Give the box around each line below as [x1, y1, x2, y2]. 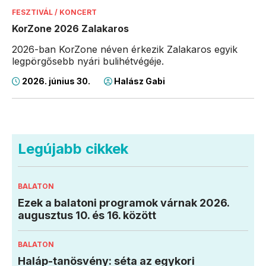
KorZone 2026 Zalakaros [12, 23, 129, 35]
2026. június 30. [20, 76, 92, 87]
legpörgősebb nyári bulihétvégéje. [12, 55, 164, 68]
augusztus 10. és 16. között [18, 209, 156, 222]
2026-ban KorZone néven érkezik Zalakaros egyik [12, 43, 237, 56]
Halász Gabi [112, 76, 165, 87]
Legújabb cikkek [18, 140, 128, 158]
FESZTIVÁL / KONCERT [12, 8, 97, 17]
